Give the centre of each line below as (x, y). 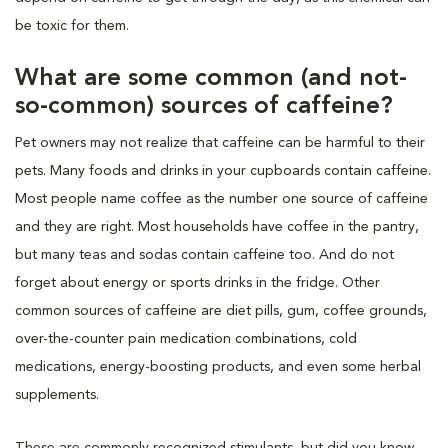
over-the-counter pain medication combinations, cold (186, 338)
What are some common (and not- (211, 78)
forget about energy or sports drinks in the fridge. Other (197, 282)
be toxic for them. (72, 25)
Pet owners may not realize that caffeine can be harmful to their (220, 142)
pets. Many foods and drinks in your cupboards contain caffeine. (223, 170)
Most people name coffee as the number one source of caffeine (221, 198)
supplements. (57, 394)
